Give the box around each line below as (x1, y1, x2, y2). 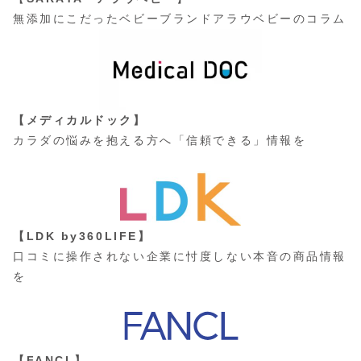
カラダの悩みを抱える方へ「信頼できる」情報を (13, 134, 307, 147)
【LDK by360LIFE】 (13, 230, 151, 243)
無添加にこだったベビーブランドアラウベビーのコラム (13, 12, 346, 25)
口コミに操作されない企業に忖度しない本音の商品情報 (13, 250, 346, 263)
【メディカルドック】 (13, 114, 147, 127)
